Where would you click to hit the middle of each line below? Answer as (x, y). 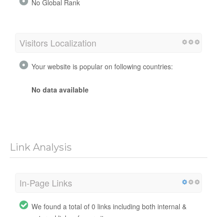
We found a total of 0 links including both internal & (109, 206)
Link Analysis (41, 147)
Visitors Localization (58, 42)
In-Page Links (46, 182)
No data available (60, 89)
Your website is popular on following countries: (102, 66)
